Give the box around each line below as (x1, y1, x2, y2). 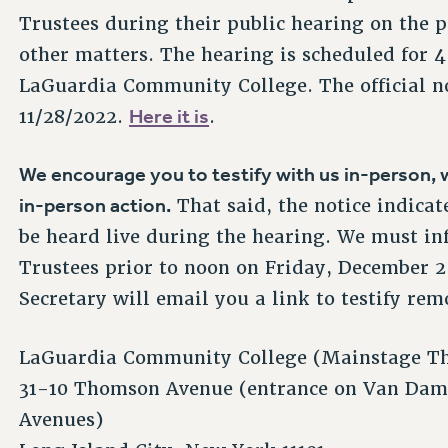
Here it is (129, 103, 210, 128)
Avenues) (19, 407, 104, 431)
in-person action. (19, 193, 172, 218)
